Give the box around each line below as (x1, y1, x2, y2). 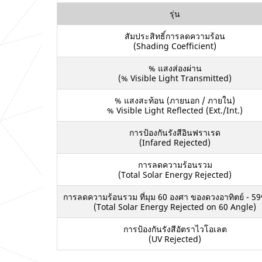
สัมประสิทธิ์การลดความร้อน (125, 30, 225, 42)
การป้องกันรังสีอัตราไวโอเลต (123, 223, 227, 235)
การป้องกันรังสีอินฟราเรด (129, 126, 220, 138)
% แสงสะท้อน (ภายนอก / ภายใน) (115, 94, 235, 106)
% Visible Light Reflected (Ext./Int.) (107, 104, 243, 116)
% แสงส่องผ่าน (148, 62, 202, 74)
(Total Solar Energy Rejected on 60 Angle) (94, 201, 256, 212)
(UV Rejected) (149, 233, 201, 244)
